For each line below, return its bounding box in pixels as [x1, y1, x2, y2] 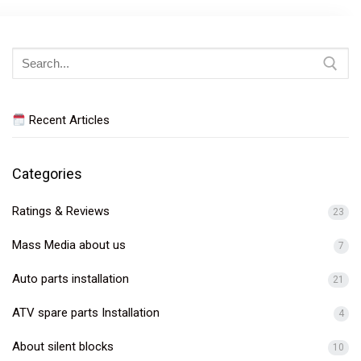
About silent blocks [12, 339, 114, 355]
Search [11, 49, 48, 64]
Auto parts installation [12, 272, 129, 287]
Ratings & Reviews [12, 204, 110, 219]
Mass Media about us [12, 238, 126, 253]
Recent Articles [26, 113, 110, 128]
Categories [12, 165, 82, 183]
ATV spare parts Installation [12, 305, 160, 321]
